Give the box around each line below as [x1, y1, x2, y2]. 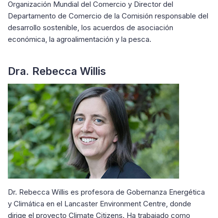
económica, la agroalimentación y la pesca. [8, 35, 175, 44]
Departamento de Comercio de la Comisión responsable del [8, 11, 208, 20]
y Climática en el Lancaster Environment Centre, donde [8, 199, 191, 208]
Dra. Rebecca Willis [8, 65, 106, 77]
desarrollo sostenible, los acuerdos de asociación [8, 23, 173, 32]
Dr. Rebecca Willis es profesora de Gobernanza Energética [8, 187, 205, 197]
